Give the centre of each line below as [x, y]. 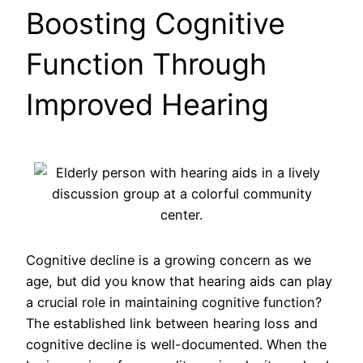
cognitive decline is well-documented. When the [176, 344]
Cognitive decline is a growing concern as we [169, 260]
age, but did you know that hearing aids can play [179, 281]
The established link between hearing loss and [172, 323]
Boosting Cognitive [156, 23]
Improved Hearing [147, 104]
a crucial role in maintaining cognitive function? [174, 302]
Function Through [146, 64]
